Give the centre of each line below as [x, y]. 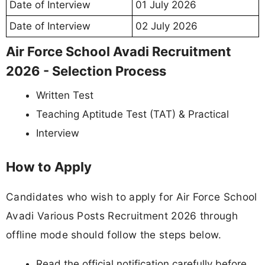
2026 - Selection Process [86, 71]
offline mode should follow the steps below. [114, 234]
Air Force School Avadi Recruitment [119, 51]
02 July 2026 [167, 26]
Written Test [65, 95]
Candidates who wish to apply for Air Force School [132, 196]
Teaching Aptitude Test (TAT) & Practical [132, 114]
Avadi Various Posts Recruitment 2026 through [122, 215]
